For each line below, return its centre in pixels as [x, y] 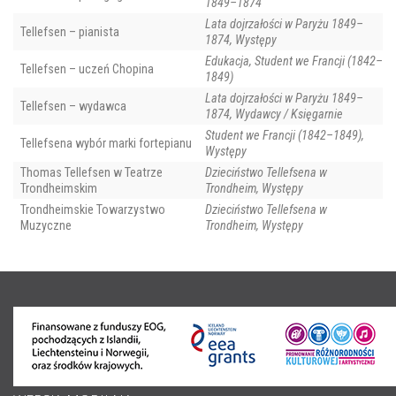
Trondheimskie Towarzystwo [93, 210]
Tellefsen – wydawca [73, 107]
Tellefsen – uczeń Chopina [87, 69]
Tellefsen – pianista [70, 32]
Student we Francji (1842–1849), [285, 136]
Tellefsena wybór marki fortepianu [106, 144]
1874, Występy [241, 40]
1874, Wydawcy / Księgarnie [274, 114]
